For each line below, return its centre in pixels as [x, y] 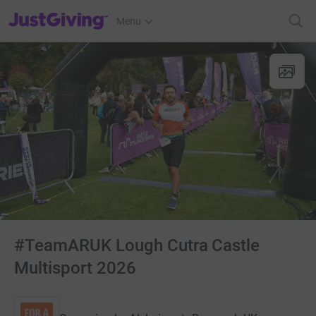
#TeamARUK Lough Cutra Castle [137, 245]
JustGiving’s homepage [59, 12]
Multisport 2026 [75, 268]
